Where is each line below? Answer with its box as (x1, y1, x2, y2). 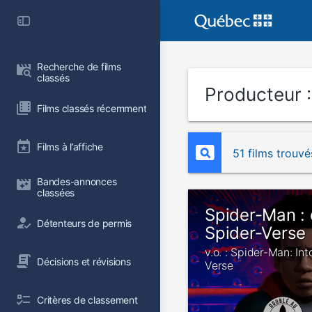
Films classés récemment (37, 102, 147, 114)
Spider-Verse (205, 223, 306, 243)
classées (37, 187, 75, 198)
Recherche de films (37, 61, 124, 72)
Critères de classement (37, 293, 138, 306)
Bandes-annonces (37, 175, 120, 187)
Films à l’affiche (37, 140, 103, 153)
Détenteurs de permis (37, 217, 132, 229)
